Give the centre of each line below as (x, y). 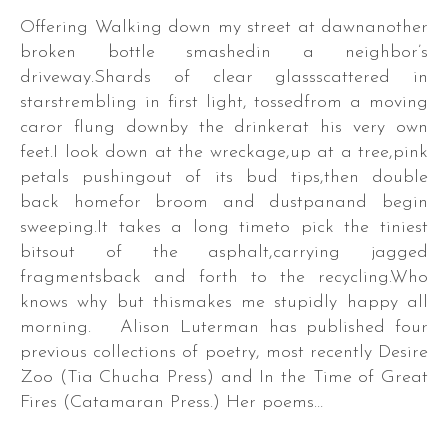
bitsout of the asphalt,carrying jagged (224, 252)
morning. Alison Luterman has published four (224, 327)
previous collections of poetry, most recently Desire (224, 352)
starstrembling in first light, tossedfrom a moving (224, 102)
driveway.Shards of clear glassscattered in (224, 77)
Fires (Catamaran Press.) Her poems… (171, 402)
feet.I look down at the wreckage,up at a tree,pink (224, 152)
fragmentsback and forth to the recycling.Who (224, 277)
